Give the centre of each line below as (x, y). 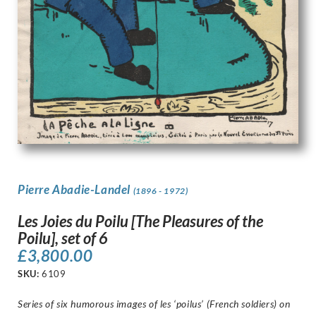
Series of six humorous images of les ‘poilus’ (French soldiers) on (154, 303)
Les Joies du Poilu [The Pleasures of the (140, 221)
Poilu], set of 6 (63, 238)
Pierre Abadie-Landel (75, 190)
